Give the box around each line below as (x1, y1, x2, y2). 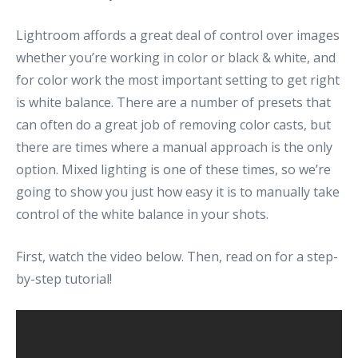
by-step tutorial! (16, 270, 112, 288)
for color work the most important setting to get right (16, 71, 340, 89)
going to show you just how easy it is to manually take (16, 183, 340, 201)
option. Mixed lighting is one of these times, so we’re (16, 161, 331, 178)
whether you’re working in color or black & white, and (16, 49, 336, 66)
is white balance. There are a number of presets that (16, 93, 331, 111)
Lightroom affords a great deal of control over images (16, 26, 340, 44)
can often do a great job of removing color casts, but (16, 116, 331, 133)
